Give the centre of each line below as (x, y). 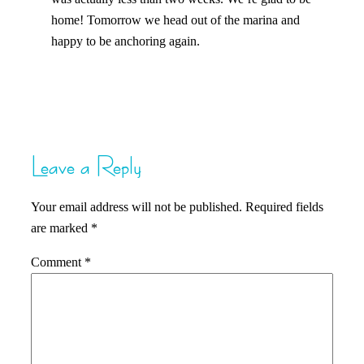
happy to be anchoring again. (125, 41)
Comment (58, 262)
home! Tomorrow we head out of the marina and (175, 19)
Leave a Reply (87, 167)
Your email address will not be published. (136, 206)
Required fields (284, 206)
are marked (61, 227)
